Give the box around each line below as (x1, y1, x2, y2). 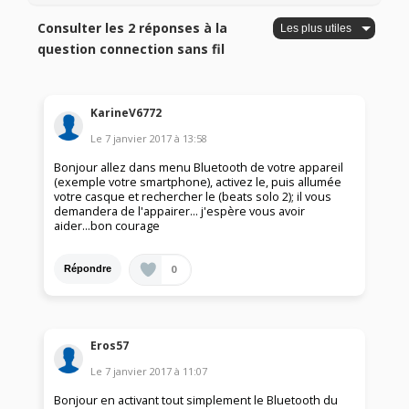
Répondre (64, 263, 112, 275)
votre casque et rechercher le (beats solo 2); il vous (54, 188, 332, 204)
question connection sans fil (37, 40, 225, 58)
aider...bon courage (54, 217, 161, 234)
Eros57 (90, 338, 130, 354)
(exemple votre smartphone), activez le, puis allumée (54, 173, 342, 190)
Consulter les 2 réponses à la (37, 19, 228, 37)
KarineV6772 (90, 104, 163, 121)
